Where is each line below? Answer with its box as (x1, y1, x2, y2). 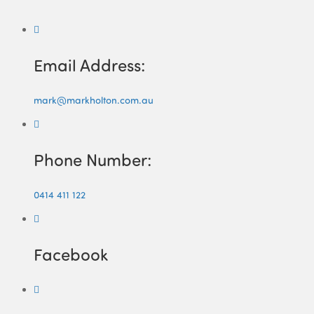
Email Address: (34, 54, 145, 76)
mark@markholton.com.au (34, 94, 153, 107)
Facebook (34, 243, 108, 266)
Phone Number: (34, 149, 151, 171)
